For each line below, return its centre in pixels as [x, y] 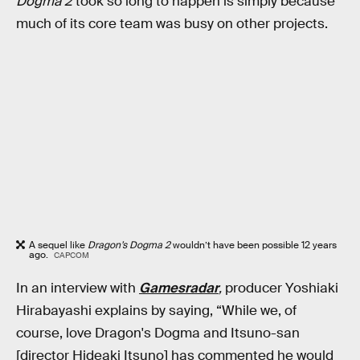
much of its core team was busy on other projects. [172, 23]
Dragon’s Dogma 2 [130, 245]
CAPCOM [71, 256]
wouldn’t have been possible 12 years [255, 245]
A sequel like [58, 245]
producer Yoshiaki [282, 288]
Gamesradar [179, 288]
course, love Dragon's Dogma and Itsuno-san [158, 333]
